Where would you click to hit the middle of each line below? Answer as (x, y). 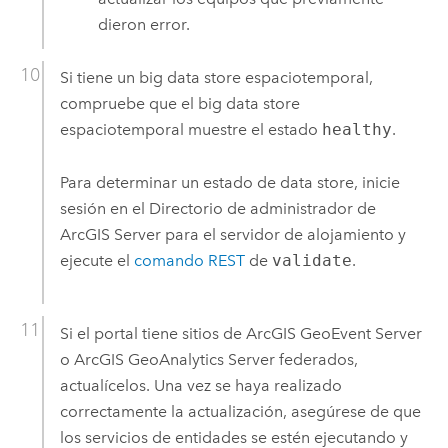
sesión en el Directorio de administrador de (217, 208)
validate (311, 260)
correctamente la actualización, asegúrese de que (240, 411)
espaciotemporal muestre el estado (190, 130)
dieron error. (144, 25)
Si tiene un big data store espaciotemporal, (216, 78)
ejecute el (96, 260)
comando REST (189, 260)
